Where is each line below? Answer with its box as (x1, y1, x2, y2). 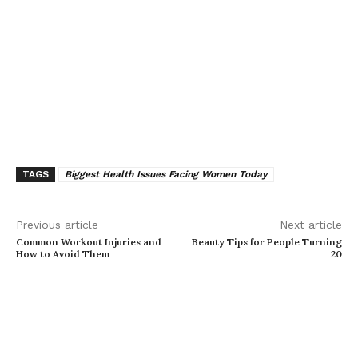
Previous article (16, 218, 98, 232)
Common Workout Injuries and (16, 236, 161, 249)
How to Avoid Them (16, 248, 109, 261)
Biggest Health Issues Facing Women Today (65, 169, 268, 181)
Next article (279, 218, 342, 232)
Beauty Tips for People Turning (191, 236, 342, 249)
